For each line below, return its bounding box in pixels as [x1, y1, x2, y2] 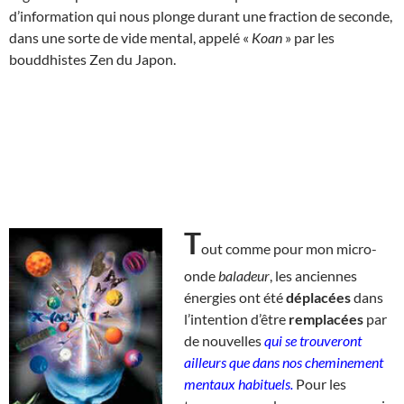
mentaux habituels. [184, 374, 296, 392]
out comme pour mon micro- [201, 239, 377, 257]
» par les [285, 28, 335, 46]
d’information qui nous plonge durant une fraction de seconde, [9, 6, 392, 24]
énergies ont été [184, 288, 286, 306]
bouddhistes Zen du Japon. [9, 50, 176, 68]
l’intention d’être [184, 309, 289, 327]
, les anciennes [270, 266, 357, 284]
